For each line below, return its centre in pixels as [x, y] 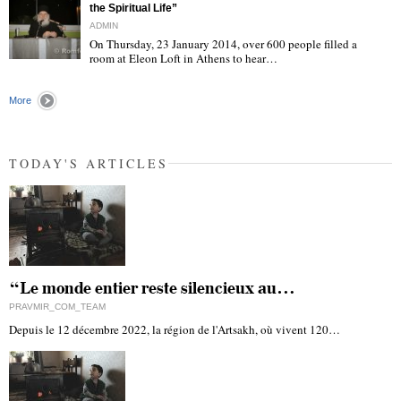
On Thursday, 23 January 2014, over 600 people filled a [223, 43]
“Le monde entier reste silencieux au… [152, 288]
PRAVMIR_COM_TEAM [57, 306]
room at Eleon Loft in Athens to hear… [183, 58]
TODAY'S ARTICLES [89, 163]
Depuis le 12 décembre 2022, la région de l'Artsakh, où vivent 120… [175, 329]
